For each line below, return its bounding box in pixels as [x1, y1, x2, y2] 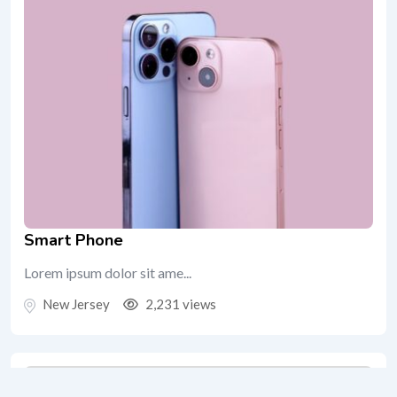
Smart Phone [24, 229, 123, 251]
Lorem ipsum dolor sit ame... [24, 263, 191, 281]
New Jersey [43, 295, 110, 312]
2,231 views [143, 295, 216, 312]
